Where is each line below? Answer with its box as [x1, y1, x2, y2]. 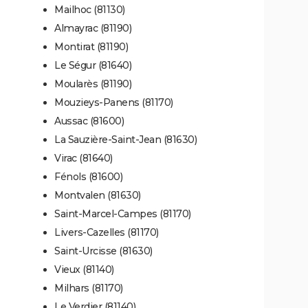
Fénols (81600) [54, 170, 122, 183]
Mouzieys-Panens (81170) [54, 96, 173, 109]
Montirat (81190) [54, 40, 128, 53]
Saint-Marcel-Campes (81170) [54, 207, 191, 220]
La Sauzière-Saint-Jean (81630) [54, 133, 197, 146]
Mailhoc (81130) [54, 3, 125, 16]
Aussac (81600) [54, 114, 124, 127]
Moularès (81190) [54, 77, 131, 90]
